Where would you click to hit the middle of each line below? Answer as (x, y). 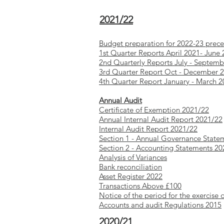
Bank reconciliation (130, 167)
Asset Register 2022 (131, 176)
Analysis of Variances (133, 157)
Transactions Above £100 (140, 186)
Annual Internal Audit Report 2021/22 (161, 119)
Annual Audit (120, 100)
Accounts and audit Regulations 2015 (160, 205)
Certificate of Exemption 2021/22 (154, 110)
